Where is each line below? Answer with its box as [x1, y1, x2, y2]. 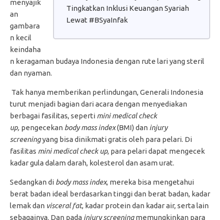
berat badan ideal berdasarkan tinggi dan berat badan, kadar [10, 189, 210, 198]
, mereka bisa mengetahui [107, 177, 194, 186]
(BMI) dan [115, 123, 149, 132]
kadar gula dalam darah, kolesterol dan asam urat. [10, 158, 174, 167]
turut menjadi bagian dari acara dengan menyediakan [10, 99, 187, 108]
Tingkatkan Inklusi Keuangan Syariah [66, 3, 189, 12]
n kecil [10, 33, 31, 42]
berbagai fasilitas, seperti [10, 111, 97, 120]
